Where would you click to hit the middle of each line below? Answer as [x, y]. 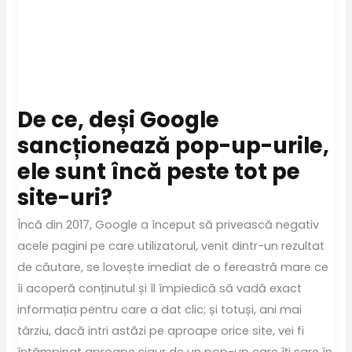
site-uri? [65, 197]
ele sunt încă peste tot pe [159, 171]
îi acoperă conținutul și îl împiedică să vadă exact [160, 289]
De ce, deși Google [119, 119]
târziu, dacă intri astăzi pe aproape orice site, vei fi [161, 331]
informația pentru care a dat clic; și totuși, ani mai [160, 310]
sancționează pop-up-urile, [174, 145]
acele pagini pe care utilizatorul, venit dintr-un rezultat [171, 246]
